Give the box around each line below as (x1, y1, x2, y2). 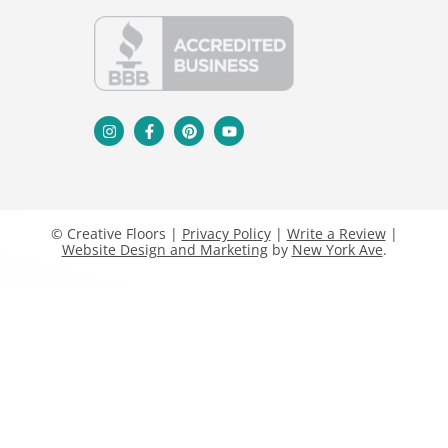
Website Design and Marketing (61, 240, 268, 260)
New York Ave (291, 240, 383, 260)
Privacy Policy (181, 224, 271, 244)
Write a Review (286, 224, 386, 244)
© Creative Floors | (50, 224, 182, 244)
